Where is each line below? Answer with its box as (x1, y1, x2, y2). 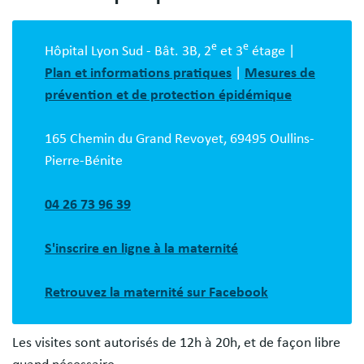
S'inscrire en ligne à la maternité (45, 240, 238, 256)
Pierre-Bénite (45, 153, 123, 168)
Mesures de (245, 65, 315, 80)
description (11, 37, 132, 64)
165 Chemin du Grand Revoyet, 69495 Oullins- (45, 131, 314, 146)
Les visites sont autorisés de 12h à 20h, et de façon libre (12, 335, 340, 350)
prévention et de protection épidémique (45, 87, 292, 102)
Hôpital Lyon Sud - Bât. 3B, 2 (45, 43, 211, 58)
